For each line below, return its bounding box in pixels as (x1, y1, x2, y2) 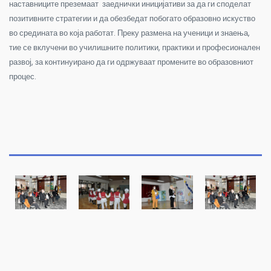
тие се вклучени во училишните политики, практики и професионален (9, 41, 260, 53)
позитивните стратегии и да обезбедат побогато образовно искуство (9, 12, 255, 24)
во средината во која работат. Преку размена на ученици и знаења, (9, 27, 250, 39)
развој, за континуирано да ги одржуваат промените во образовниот (9, 56, 253, 68)
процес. (9, 70, 36, 82)
